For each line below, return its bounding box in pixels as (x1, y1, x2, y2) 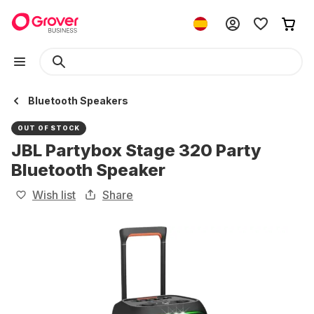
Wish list (32, 188, 76, 202)
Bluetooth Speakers (28, 95, 128, 107)
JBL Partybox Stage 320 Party (11, 140, 261, 161)
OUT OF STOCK (18, 124, 80, 132)
